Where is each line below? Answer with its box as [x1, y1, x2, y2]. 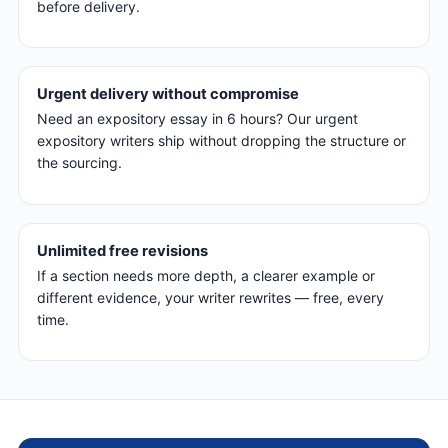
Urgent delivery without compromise [37, 84, 299, 103]
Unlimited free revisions [37, 241, 208, 260]
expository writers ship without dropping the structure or [37, 132, 406, 150]
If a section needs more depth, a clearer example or [37, 267, 375, 285]
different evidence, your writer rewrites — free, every [37, 289, 384, 307]
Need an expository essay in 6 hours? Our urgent [37, 110, 358, 128]
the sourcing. [37, 154, 122, 172]
